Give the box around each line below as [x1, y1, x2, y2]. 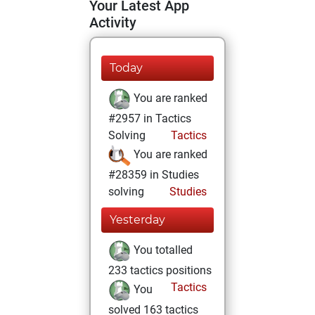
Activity [89, 14, 136, 31]
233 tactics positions [108, 264, 212, 277]
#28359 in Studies [108, 168, 199, 181]
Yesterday [110, 213, 165, 226]
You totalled [131, 243, 193, 257]
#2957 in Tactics [108, 112, 191, 125]
